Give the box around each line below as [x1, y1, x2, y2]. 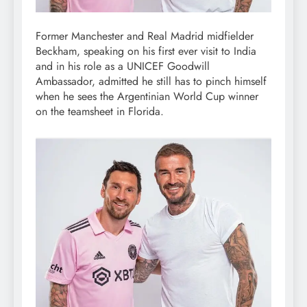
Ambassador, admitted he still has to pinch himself [36, 73, 267, 89]
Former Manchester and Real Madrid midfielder [36, 27, 254, 44]
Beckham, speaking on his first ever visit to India [36, 42, 256, 59]
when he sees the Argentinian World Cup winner [36, 88, 258, 104]
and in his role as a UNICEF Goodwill [36, 58, 210, 74]
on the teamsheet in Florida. [36, 103, 164, 119]
